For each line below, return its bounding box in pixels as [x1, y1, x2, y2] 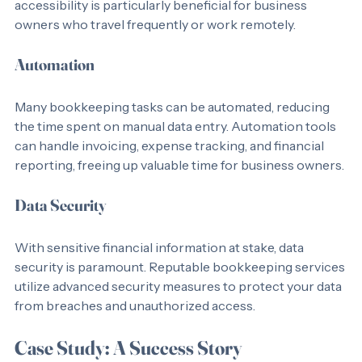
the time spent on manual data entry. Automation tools [15, 137, 339, 154]
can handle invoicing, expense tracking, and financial [15, 157, 326, 173]
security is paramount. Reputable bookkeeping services [15, 278, 347, 294]
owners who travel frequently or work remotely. [15, 36, 296, 52]
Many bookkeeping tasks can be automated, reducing [15, 118, 332, 134]
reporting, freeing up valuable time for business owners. [15, 176, 344, 192]
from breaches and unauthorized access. [15, 317, 255, 333]
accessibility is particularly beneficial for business [15, 16, 309, 32]
